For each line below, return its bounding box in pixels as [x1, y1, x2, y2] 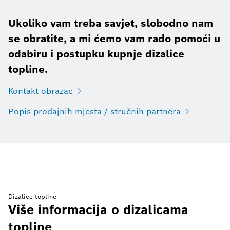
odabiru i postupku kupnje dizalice [8, 47, 184, 61]
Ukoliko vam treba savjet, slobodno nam [8, 16, 213, 30]
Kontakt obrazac [8, 85, 73, 97]
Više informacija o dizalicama [8, 201, 188, 218]
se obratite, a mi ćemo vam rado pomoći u [8, 31, 220, 45]
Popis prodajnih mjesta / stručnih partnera [8, 106, 181, 117]
